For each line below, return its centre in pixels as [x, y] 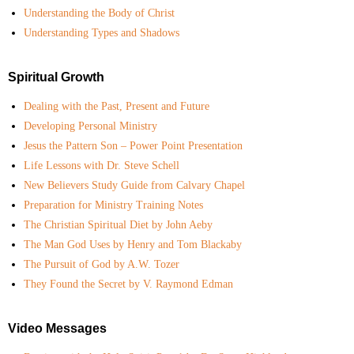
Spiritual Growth [56, 77]
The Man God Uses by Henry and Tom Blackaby [133, 245]
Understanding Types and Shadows [102, 33]
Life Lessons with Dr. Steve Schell [102, 166]
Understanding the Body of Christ [99, 13]
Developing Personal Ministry [90, 126]
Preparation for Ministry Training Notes [113, 205]
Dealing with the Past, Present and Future [117, 107]
